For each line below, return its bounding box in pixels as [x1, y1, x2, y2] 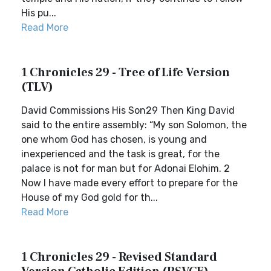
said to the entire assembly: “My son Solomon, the [21, 119, 247, 131]
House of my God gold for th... [21, 192, 158, 203]
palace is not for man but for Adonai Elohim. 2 [21, 163, 230, 174]
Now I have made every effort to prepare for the [21, 177, 238, 189]
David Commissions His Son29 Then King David [21, 105, 235, 116]
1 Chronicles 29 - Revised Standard [21, 249, 217, 265]
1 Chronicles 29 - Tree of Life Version [21, 65, 230, 80]
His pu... [21, 7, 56, 19]
